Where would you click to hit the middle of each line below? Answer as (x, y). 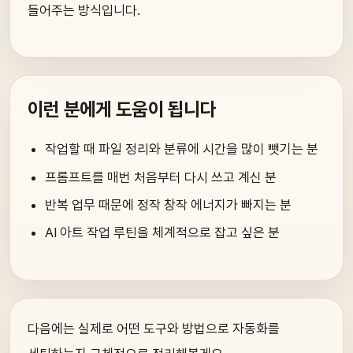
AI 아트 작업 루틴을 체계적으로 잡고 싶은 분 (163, 232)
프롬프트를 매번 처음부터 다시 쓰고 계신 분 (161, 177)
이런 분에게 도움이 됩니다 (122, 110)
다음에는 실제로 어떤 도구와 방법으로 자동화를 (154, 329)
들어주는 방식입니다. (84, 11)
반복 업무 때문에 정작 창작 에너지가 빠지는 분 (169, 204)
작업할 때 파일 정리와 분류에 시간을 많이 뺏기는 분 (182, 149)
